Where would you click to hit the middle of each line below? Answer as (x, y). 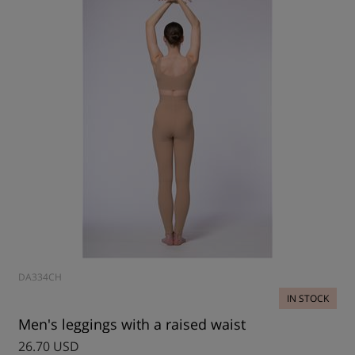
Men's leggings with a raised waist (132, 324)
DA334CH (40, 277)
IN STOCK (308, 298)
